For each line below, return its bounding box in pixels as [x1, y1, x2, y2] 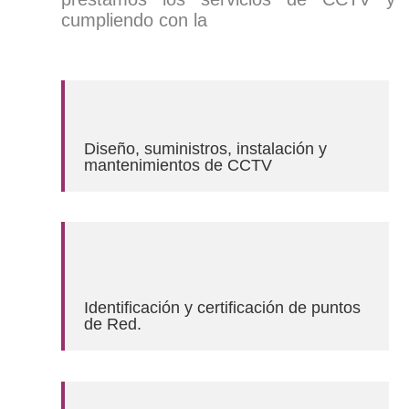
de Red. [83, 314, 142, 333]
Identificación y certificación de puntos [83, 298, 361, 317]
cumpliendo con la [61, 10, 219, 31]
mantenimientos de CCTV [83, 155, 272, 174]
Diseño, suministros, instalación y [83, 139, 327, 158]
